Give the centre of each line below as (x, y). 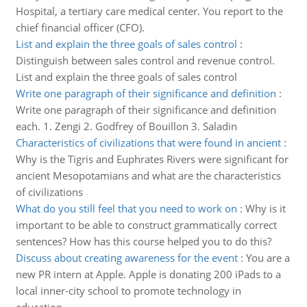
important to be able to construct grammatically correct (146, 225)
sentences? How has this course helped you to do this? (143, 241)
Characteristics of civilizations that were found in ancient (148, 143)
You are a (268, 258)
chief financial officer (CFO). (80, 27)
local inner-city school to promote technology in (128, 291)
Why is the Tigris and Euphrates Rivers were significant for (152, 159)
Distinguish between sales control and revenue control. (145, 60)
